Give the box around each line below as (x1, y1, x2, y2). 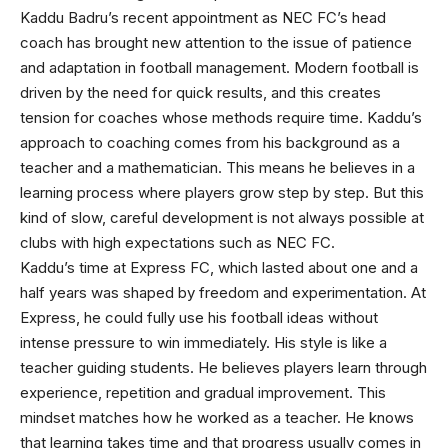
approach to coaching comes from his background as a (20, 132, 400, 152)
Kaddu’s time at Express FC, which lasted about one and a (20, 257, 418, 277)
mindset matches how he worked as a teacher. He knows (20, 407, 414, 427)
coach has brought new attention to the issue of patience (20, 32, 412, 52)
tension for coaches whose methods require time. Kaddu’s (20, 107, 422, 127)
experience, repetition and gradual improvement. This (20, 382, 386, 402)
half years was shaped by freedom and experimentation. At (20, 282, 426, 302)
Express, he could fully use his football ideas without (20, 307, 378, 327)
